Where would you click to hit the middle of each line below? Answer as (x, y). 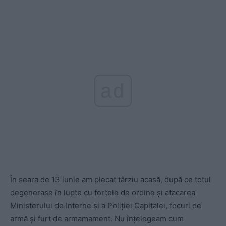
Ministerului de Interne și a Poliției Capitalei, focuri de (106, 205)
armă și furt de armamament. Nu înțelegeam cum (97, 218)
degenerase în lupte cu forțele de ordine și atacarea (103, 192)
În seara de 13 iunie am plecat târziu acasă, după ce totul (110, 179)
